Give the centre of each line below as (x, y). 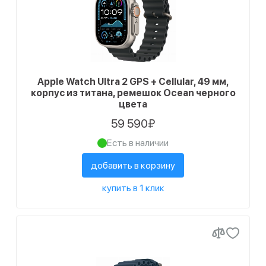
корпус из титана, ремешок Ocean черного (133, 93)
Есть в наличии (138, 143)
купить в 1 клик (133, 188)
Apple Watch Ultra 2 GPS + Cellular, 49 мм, (133, 82)
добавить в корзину (133, 165)
